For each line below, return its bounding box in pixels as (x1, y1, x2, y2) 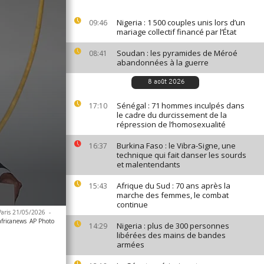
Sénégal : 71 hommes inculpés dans (117, 100, 245, 111)
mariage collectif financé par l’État (117, 27, 236, 37)
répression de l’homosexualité (117, 119, 226, 130)
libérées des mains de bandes (117, 230, 226, 240)
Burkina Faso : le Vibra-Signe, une (117, 140, 236, 151)
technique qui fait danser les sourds (117, 150, 246, 160)
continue (117, 199, 148, 210)
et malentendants (117, 159, 180, 170)
